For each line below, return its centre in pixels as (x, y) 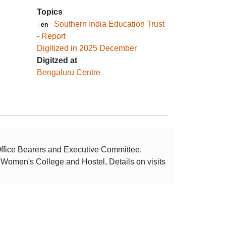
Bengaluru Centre (69, 72)
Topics (50, 12)
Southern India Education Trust (109, 24)
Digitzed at (57, 60)
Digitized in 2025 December (87, 48)
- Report (51, 36)
